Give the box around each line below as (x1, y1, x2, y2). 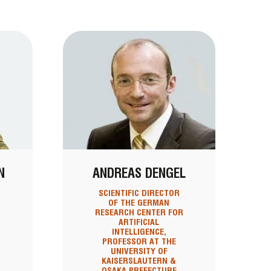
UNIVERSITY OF (110, 246, 168, 256)
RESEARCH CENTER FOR (94, 207, 183, 218)
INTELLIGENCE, (111, 227, 166, 237)
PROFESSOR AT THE (102, 237, 176, 247)
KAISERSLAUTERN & (102, 256, 177, 266)
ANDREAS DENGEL (92, 165, 186, 181)
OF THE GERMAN (108, 198, 170, 208)
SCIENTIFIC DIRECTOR (98, 188, 180, 198)
